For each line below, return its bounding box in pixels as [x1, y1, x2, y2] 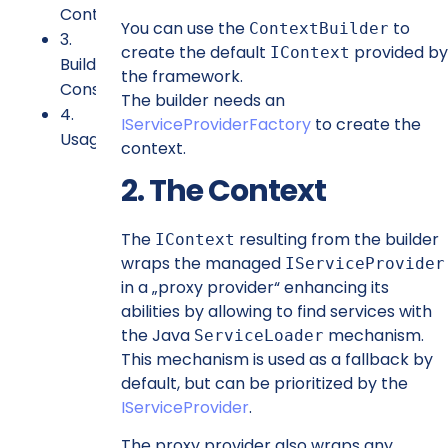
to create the [310, 112, 421, 136]
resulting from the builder [234, 227, 439, 251]
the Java [120, 323, 194, 347]
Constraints [60, 78, 152, 102]
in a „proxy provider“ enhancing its [120, 275, 389, 299]
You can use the [120, 16, 249, 40]
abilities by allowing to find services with [120, 299, 432, 323]
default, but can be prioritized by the [120, 371, 408, 395]
